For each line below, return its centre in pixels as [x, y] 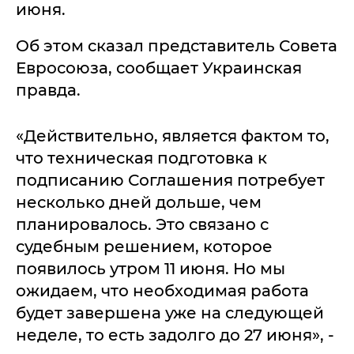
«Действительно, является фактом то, [173, 136]
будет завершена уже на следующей [170, 313]
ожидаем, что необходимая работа [162, 291]
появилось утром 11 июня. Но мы [151, 269]
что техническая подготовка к [141, 158]
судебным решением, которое [144, 247]
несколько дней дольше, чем [139, 202]
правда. [48, 90]
